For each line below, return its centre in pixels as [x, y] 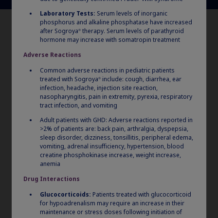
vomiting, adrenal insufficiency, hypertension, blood [112, 146]
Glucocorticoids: [65, 194]
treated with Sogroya [69, 79]
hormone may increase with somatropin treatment [110, 40]
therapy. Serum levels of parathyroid [132, 31]
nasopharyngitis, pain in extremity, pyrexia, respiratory [116, 97]
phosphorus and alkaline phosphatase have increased [116, 22]
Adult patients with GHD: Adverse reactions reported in [116, 120]
